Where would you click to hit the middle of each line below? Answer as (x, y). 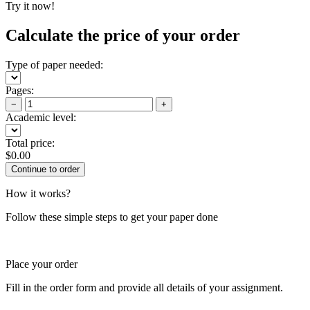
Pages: (20, 90)
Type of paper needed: (54, 64)
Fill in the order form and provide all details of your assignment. (144, 287)
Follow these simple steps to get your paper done (112, 217)
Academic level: (41, 117)
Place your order (42, 264)
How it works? (38, 193)
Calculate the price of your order (123, 35)
